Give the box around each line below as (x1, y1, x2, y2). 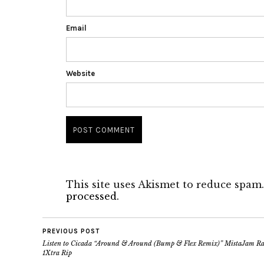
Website (66, 69, 95, 78)
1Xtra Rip (42, 249, 72, 257)
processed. (66, 190, 119, 202)
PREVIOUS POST (42, 227, 100, 235)
